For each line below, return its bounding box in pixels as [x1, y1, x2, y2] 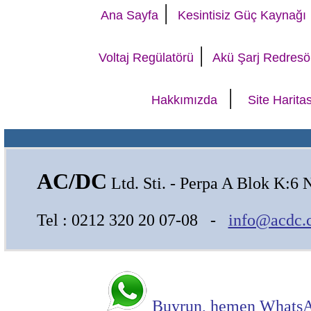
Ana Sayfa [101, 8, 158, 22]
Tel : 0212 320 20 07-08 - [36, 211, 228, 229]
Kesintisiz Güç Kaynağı [178, 8, 306, 22]
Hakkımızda [151, 93, 217, 107]
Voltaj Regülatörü [98, 51, 194, 65]
